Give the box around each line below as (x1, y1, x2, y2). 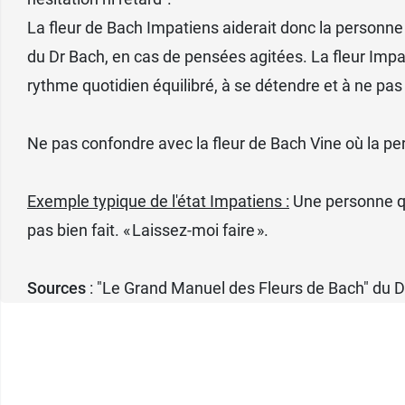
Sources (27, 278, 86, 297)
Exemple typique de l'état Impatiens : (27, 191, 289, 211)
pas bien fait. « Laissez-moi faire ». (27, 220, 268, 240)
